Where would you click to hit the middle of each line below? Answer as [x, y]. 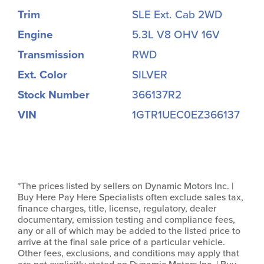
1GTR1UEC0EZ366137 [186, 115]
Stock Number [54, 95]
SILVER [150, 75]
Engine [35, 35]
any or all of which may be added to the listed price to [129, 231]
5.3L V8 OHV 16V [176, 35]
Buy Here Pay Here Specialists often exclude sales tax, [131, 198]
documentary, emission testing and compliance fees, [126, 220]
